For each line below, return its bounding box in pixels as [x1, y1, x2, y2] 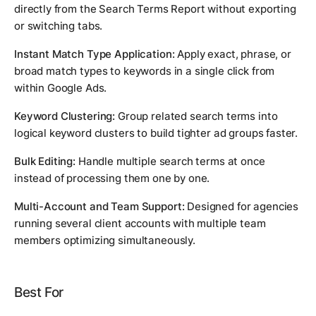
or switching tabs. [14, 18, 103, 32]
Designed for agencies [184, 199, 299, 213]
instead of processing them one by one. [14, 171, 210, 185]
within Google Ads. [14, 80, 107, 95]
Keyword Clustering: [14, 109, 116, 123]
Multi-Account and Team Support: [14, 199, 185, 213]
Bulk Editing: [14, 154, 76, 168]
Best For [14, 284, 63, 300]
